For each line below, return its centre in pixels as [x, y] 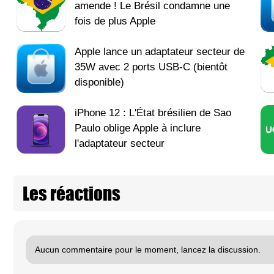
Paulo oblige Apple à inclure [138, 128]
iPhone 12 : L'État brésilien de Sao [153, 113]
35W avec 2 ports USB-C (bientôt [151, 67]
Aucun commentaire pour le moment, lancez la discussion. [148, 249]
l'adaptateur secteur [120, 143]
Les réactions [72, 193]
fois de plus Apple [115, 21]
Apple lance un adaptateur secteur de [160, 51]
